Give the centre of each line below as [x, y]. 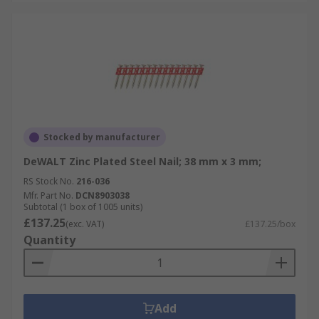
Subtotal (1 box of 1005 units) [83, 207]
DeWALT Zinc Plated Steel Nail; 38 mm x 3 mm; [142, 161]
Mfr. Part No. [48, 195]
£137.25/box [270, 224]
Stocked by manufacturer [102, 137]
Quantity [49, 240]
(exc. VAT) [85, 224]
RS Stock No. [49, 181]
